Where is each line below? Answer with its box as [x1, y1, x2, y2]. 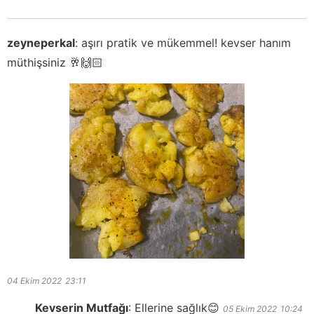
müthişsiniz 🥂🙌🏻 [7, 55, 103, 69]
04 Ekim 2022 [7, 275, 62, 286]
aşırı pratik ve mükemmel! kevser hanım [81, 35, 291, 50]
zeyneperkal [7, 35, 75, 50]
